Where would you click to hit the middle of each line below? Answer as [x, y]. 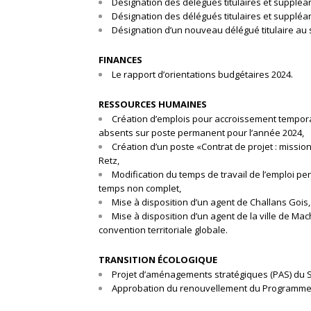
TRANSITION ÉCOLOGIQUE [158, 259]
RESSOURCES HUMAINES [153, 104]
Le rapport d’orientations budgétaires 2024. [202, 74]
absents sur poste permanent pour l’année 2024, [201, 132]
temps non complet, [140, 188]
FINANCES [120, 59]
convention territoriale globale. [163, 229]
